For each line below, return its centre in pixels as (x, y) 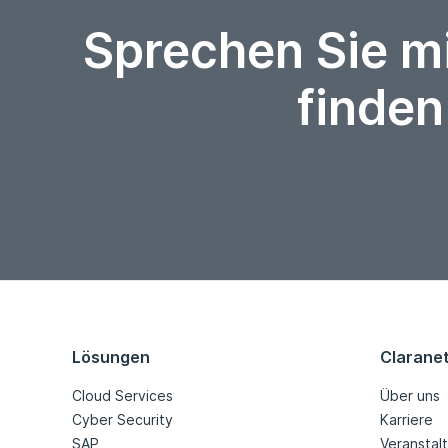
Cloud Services (122, 396)
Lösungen (111, 357)
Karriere (406, 420)
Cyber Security (122, 420)
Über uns (410, 396)
